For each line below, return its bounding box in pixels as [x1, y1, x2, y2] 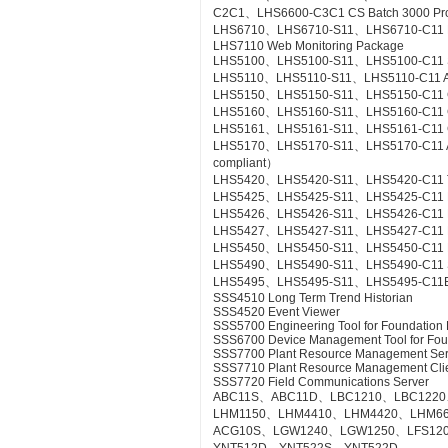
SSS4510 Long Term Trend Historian [213, 291, 413, 305]
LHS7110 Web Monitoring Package [213, 39, 404, 53]
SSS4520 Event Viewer [213, 305, 340, 319]
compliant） [213, 156, 278, 170]
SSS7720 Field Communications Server [213, 375, 429, 389]
